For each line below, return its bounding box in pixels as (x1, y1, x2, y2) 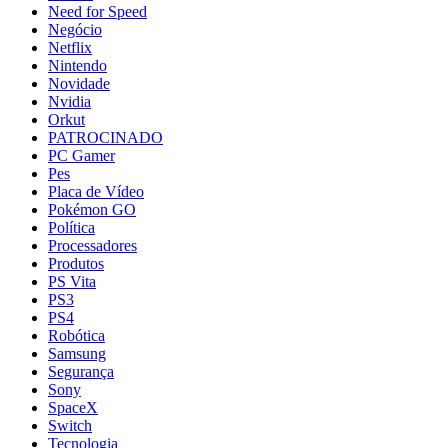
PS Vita (48, 272, 96, 290)
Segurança (48, 362, 114, 380)
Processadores (48, 236, 137, 254)
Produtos (48, 254, 104, 272)
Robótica (48, 326, 105, 344)
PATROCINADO (48, 128, 163, 146)
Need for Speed (48, 2, 147, 20)
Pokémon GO (48, 200, 136, 218)
